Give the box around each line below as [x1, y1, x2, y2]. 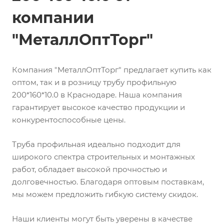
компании [12, 8, 94, 27]
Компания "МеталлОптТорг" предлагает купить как [12, 65, 211, 74]
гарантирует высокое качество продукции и [12, 102, 185, 112]
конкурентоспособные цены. [12, 115, 125, 124]
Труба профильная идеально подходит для [12, 139, 180, 149]
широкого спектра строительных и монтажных [12, 152, 195, 161]
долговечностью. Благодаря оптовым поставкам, [12, 177, 204, 186]
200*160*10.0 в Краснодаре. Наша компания [12, 90, 182, 99]
